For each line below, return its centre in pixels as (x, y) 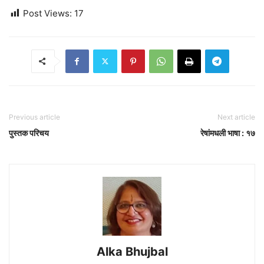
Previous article (34, 117)
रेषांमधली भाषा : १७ (228, 133)
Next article (236, 117)
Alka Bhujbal (132, 251)
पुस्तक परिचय (29, 133)
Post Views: (47, 13)
